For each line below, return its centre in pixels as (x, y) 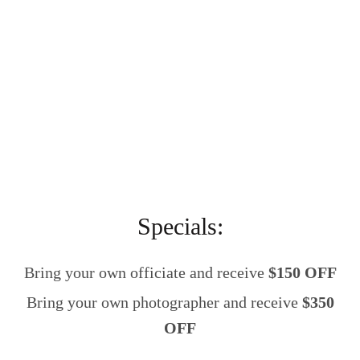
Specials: (180, 227)
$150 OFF (302, 273)
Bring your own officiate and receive (146, 273)
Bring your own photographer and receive (164, 303)
